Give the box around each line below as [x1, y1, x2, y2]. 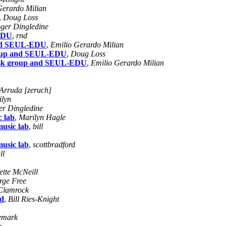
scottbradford [33, 140, 75, 149]
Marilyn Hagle [19, 112, 66, 122]
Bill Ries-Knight [8, 194, 59, 203]
